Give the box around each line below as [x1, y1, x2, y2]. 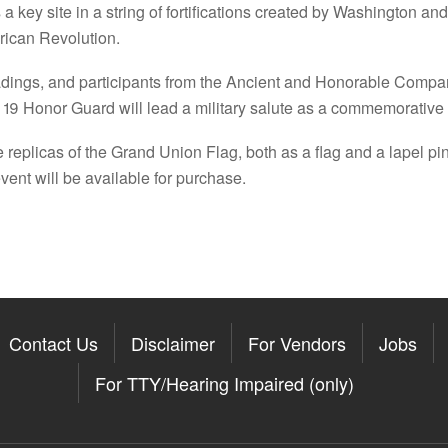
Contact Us [9, 329, 98, 356]
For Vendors [248, 329, 346, 356]
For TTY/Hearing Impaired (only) [95, 369, 354, 396]
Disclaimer [131, 329, 215, 356]
